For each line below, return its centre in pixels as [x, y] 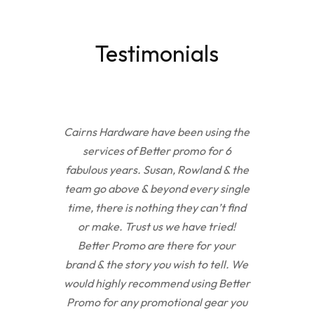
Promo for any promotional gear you [157, 302]
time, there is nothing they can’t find [157, 207]
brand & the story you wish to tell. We [157, 264]
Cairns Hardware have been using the [157, 131]
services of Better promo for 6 [157, 150]
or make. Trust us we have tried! [157, 226]
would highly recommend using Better [157, 283]
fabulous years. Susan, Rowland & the [157, 169]
